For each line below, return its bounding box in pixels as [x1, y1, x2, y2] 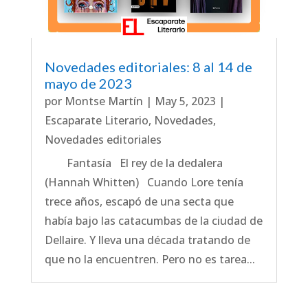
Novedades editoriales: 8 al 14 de [44, 58, 252, 76]
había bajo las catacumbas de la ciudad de [44, 213, 263, 229]
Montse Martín [64, 93, 143, 109]
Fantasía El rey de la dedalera [44, 155, 223, 171]
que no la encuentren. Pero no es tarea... [44, 252, 255, 267]
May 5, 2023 [154, 93, 216, 109]
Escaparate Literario [44, 113, 148, 129]
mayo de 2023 [44, 75, 132, 92]
